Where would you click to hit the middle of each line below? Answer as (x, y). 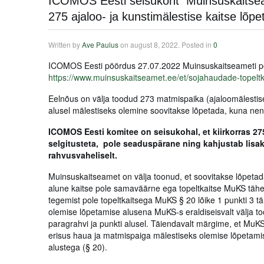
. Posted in (196, 44)
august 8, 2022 (154, 44)
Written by (65, 44)
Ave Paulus (100, 44)
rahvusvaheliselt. (84, 155)
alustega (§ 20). (79, 247)
